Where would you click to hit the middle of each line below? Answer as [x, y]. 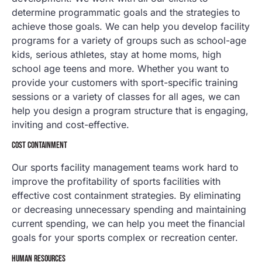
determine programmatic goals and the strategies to [126, 12]
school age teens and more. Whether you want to [120, 68]
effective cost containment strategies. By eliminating [126, 196]
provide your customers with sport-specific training [125, 82]
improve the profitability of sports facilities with [116, 182]
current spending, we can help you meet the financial [128, 224]
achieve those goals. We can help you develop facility [131, 26]
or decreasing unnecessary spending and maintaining [129, 210]
